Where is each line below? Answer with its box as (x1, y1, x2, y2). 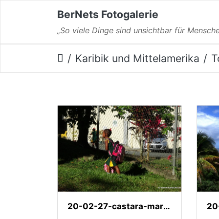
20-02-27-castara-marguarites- (163, 201, 170, 211)
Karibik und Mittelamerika (75, 52, 199, 65)
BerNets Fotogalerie (57, 7, 158, 21)
